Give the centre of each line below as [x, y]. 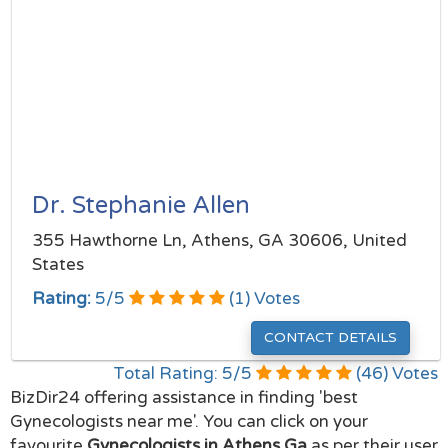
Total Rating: [167, 373]
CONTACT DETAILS [330, 337]
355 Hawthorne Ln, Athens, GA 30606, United [219, 240]
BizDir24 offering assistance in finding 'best [184, 397]
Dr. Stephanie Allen [141, 205]
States [58, 264]
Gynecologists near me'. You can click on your [189, 421]
